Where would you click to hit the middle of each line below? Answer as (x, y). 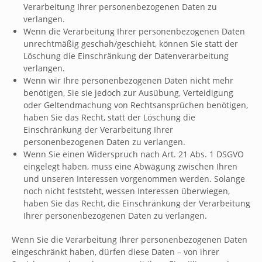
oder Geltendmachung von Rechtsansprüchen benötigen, (136, 105)
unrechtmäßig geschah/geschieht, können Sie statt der (131, 44)
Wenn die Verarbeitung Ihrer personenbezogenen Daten (134, 31)
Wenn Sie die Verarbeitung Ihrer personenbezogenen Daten (130, 239)
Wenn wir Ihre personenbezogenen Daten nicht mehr (128, 80)
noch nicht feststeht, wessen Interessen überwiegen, (127, 191)
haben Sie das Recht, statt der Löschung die (109, 117)
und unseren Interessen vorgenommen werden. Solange (134, 179)
